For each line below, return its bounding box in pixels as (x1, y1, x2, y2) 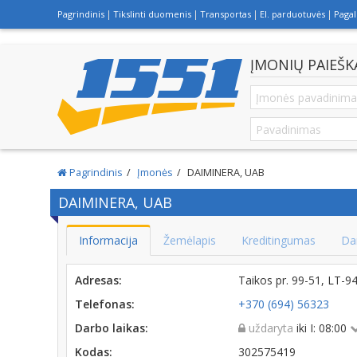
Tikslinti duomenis (113, 8, 191, 20)
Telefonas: (75, 296, 135, 312)
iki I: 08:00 (293, 320, 351, 335)
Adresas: (75, 273, 122, 288)
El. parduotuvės (260, 8, 325, 20)
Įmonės (137, 166, 173, 179)
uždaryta (245, 320, 294, 335)
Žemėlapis (163, 233, 216, 248)
